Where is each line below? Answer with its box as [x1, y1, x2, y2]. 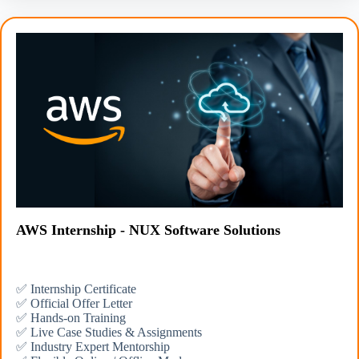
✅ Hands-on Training [16, 310, 126, 325]
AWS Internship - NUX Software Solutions [16, 221, 280, 238]
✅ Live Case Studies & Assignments [16, 325, 202, 339]
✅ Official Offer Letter [16, 296, 132, 310]
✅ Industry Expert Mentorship [16, 339, 170, 353]
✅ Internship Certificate [16, 281, 136, 296]
